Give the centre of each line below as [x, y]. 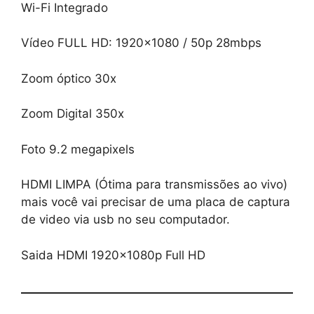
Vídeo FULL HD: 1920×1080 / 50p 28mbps [141, 43]
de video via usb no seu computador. [125, 220]
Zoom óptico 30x [69, 78]
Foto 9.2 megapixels [78, 149]
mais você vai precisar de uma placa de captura [156, 202]
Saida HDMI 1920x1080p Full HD [113, 255]
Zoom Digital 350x [73, 114]
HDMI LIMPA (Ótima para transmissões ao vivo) [154, 185]
